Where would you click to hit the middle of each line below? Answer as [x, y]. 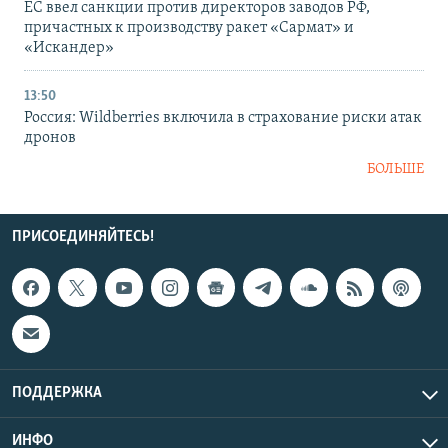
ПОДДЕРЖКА [57, 392]
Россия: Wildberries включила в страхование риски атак [223, 118]
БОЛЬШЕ [395, 170]
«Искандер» [69, 48]
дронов [50, 138]
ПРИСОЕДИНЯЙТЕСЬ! [83, 237]
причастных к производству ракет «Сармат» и [189, 28]
